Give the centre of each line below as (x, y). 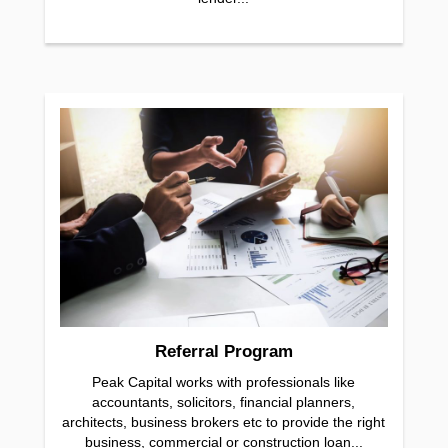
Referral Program (223, 351)
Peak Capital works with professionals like (224, 381)
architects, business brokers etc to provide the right (224, 421)
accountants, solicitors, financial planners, (224, 401)
